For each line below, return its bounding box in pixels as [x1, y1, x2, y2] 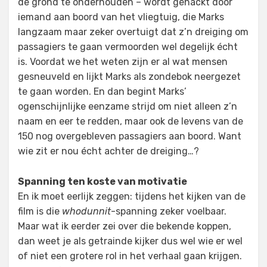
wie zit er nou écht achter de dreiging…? [18, 145, 199, 157]
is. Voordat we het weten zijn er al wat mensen [18, 56, 228, 67]
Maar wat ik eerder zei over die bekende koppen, [18, 221, 231, 232]
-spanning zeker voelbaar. [111, 206, 226, 217]
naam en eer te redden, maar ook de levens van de [18, 116, 243, 127]
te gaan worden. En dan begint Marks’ [18, 86, 187, 97]
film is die [18, 206, 62, 217]
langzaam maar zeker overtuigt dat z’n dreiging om [18, 26, 249, 38]
